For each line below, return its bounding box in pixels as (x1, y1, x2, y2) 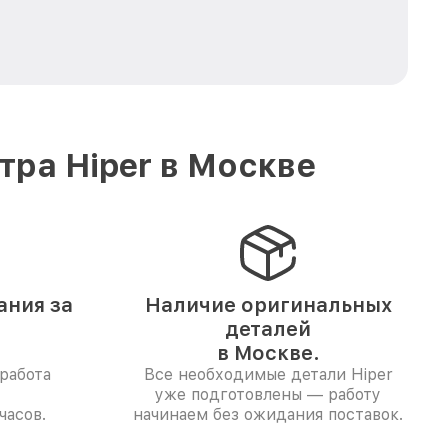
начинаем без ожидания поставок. (133, 405, 403, 424)
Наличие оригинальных (144, 293, 392, 317)
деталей (225, 317, 311, 341)
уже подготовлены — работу (155, 385, 381, 404)
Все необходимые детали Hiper (143, 365, 393, 384)
